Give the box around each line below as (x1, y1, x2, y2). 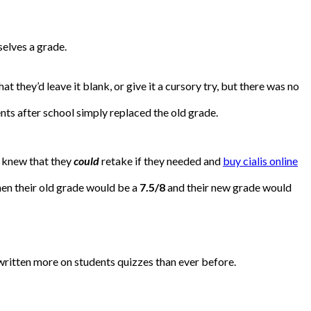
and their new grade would (165, 180, 292, 194)
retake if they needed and (99, 154, 223, 168)
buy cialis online (223, 154, 298, 168)
